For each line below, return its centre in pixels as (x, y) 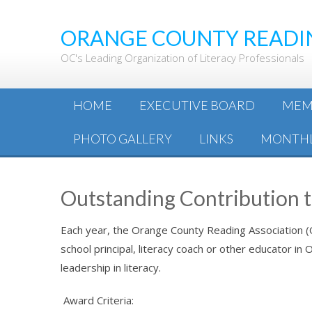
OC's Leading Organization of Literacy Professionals (182, 58)
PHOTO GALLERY (123, 139)
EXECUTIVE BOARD (197, 105)
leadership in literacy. (111, 267)
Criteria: (115, 300)
